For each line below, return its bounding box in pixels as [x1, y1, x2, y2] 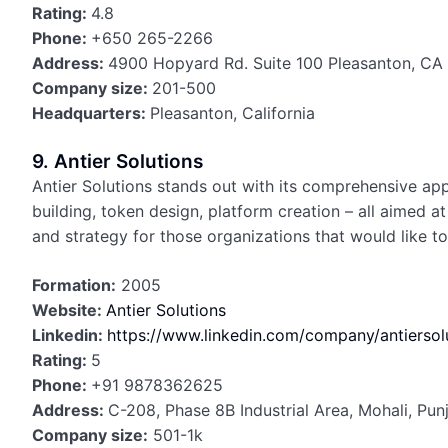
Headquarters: [32, 103, 150, 123]
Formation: [32, 275, 116, 295]
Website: [32, 300, 106, 320]
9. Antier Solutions [32, 150, 203, 173]
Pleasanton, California [150, 103, 315, 123]
